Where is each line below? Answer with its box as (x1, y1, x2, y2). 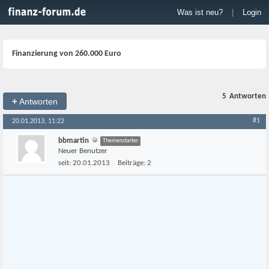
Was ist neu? (177, 8, 223, 17)
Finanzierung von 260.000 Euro (12, 49, 121, 58)
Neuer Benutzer (58, 147, 107, 155)
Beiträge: (118, 159, 145, 167)
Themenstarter (103, 138, 138, 144)
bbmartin (58, 137, 89, 145)
